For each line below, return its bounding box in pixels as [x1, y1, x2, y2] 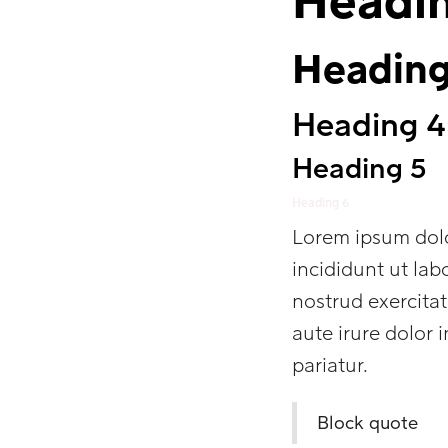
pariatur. [292, 356, 368, 376]
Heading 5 [292, 155, 427, 183]
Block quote [317, 414, 418, 432]
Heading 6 [292, 197, 349, 209]
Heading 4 [292, 110, 446, 142]
